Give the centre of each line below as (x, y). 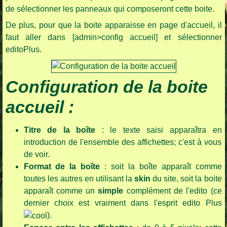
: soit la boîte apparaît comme (161, 167)
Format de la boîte (62, 167)
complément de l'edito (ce (173, 191)
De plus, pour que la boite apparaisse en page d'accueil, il (113, 25)
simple (111, 191)
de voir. (36, 155)
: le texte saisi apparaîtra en (162, 130)
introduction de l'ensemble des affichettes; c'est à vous (123, 142)
